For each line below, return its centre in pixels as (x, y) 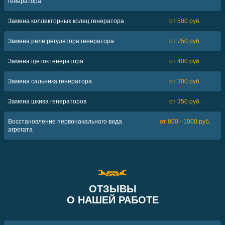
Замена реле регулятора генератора (61, 41)
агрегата (20, 130)
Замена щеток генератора (46, 61)
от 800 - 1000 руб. (185, 122)
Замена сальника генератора (50, 81)
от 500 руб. (185, 21)
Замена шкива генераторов (47, 101)
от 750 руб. (185, 41)
